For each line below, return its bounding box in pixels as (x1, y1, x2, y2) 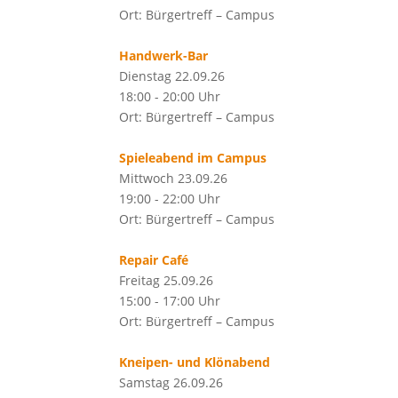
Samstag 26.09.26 (119, 374, 224, 391)
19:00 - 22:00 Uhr (119, 190, 221, 207)
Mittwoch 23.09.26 (119, 170, 228, 187)
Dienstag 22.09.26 (119, 68, 226, 84)
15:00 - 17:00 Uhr (119, 292, 221, 309)
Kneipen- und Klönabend (119, 354, 271, 370)
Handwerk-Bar (119, 47, 209, 64)
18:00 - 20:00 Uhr (119, 88, 221, 105)
